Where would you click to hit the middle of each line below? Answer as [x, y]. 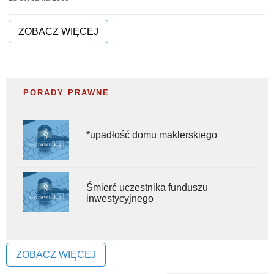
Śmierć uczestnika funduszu [147, 187]
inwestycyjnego [120, 198]
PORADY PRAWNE [66, 93]
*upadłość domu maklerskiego [152, 135]
